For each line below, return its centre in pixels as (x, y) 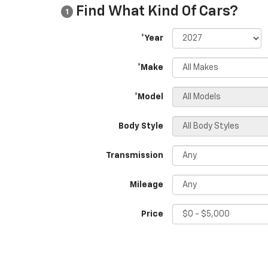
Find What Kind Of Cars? (156, 11)
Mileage (147, 185)
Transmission (135, 156)
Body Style (141, 126)
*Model (149, 97)
